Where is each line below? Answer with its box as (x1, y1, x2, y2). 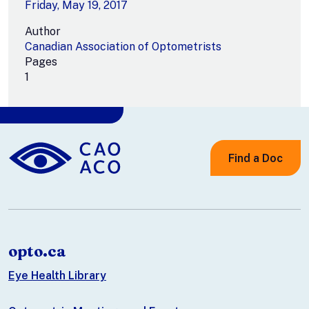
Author (25, 24, 61, 38)
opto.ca (8, 241, 66, 261)
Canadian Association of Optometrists (25, 39, 221, 53)
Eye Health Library (8, 268, 106, 282)
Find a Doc (228, 151, 283, 165)
